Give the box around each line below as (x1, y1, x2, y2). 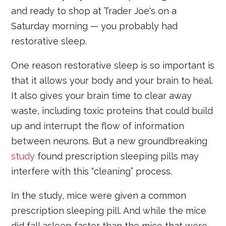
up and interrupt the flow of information (11, 120, 185, 131)
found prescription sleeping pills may (35, 150, 199, 161)
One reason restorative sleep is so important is (11, 60, 215, 71)
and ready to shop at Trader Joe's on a (11, 5, 177, 16)
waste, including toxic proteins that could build (11, 105, 213, 116)
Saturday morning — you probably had (11, 20, 178, 31)
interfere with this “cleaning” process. (11, 165, 173, 177)
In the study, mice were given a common (11, 190, 187, 201)
